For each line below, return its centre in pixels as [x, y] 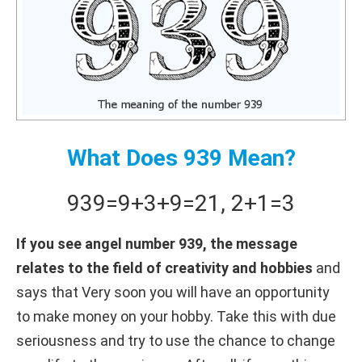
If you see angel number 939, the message [157, 243]
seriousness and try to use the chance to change [176, 340]
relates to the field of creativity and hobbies [164, 267]
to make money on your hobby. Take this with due [176, 316]
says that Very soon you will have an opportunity [173, 292]
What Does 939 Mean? [181, 158]
